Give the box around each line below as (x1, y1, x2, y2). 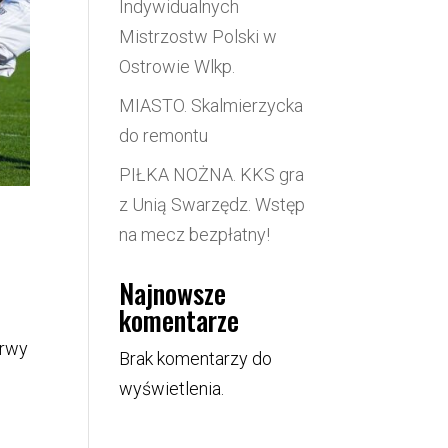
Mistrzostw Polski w (119, 25, 278, 47)
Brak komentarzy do (119, 347, 273, 369)
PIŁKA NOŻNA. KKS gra (119, 163, 305, 185)
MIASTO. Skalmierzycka (119, 94, 304, 116)
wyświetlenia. (119, 377, 225, 399)
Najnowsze (119, 272, 227, 313)
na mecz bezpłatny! (119, 223, 271, 245)
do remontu (119, 124, 209, 146)
